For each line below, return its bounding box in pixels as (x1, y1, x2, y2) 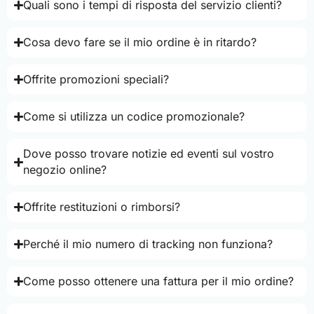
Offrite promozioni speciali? (23, 72, 170, 87)
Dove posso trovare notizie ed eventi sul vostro (23, 146, 275, 161)
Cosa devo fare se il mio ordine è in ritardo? (23, 35, 257, 50)
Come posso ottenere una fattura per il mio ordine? (23, 274, 294, 289)
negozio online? (23, 163, 107, 177)
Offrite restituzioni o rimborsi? (23, 200, 181, 214)
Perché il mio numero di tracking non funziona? (23, 237, 273, 252)
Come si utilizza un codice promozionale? (23, 109, 245, 124)
